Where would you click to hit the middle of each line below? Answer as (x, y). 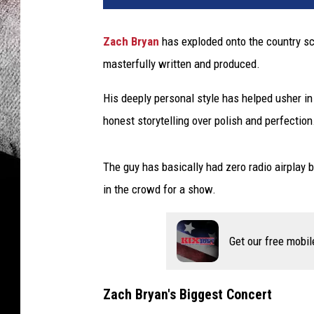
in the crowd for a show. (159, 190)
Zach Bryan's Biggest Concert (187, 294)
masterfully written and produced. (182, 64)
